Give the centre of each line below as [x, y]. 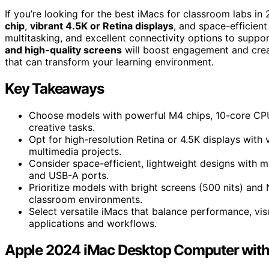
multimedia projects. [75, 151]
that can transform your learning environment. [109, 62]
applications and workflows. [93, 223]
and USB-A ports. [69, 175]
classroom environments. [86, 199]
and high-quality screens [63, 50]
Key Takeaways [54, 88]
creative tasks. [62, 127]
